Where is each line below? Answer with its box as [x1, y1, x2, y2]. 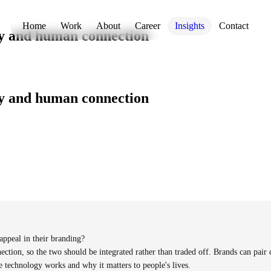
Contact [219, 21, 249, 31]
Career [135, 21, 160, 31]
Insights [175, 21, 204, 31]
